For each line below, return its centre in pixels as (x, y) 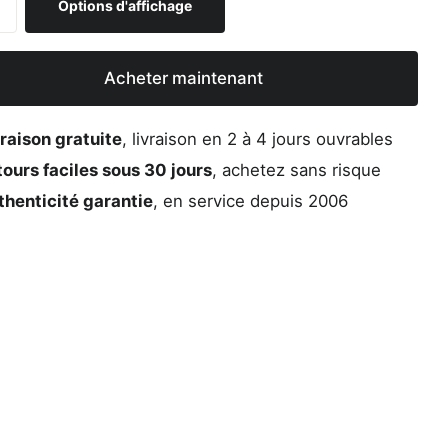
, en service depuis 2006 (250, 200)
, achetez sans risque (296, 169)
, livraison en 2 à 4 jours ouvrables (257, 138)
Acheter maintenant (184, 78)
